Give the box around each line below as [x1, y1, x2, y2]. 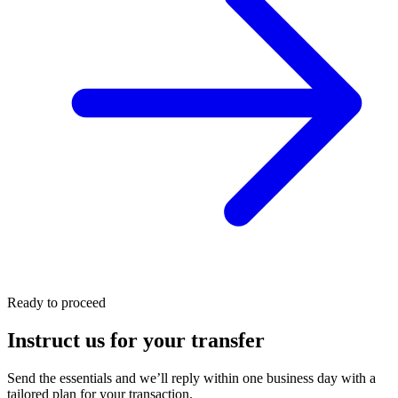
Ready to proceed [7, 295, 106, 311]
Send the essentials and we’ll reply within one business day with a [7, 370, 376, 386]
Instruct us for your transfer [7, 329, 265, 353]
